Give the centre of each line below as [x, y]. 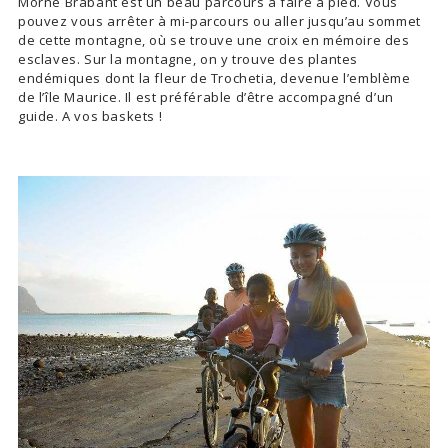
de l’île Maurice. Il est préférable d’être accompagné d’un [206, 96]
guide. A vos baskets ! [90, 115]
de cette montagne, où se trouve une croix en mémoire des [214, 39]
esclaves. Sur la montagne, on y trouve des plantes [188, 58]
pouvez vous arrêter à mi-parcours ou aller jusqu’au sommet [219, 20]
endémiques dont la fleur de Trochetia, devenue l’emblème [214, 77]
